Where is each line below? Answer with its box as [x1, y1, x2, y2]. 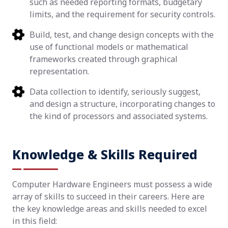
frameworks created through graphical [30, 53, 178, 65]
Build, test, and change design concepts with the [30, 29, 214, 40]
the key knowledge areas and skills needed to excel [12, 203, 207, 214]
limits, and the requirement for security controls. [30, 9, 215, 20]
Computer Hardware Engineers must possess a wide [12, 179, 212, 190]
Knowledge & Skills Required [12, 146, 197, 163]
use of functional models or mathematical [30, 41, 188, 52]
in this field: [12, 215, 57, 226]
